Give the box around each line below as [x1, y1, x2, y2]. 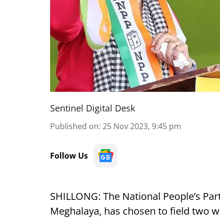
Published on [50, 121, 99, 132]
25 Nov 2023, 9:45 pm [103, 121, 181, 132]
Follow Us [50, 150, 88, 161]
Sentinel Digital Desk [50, 102, 135, 114]
